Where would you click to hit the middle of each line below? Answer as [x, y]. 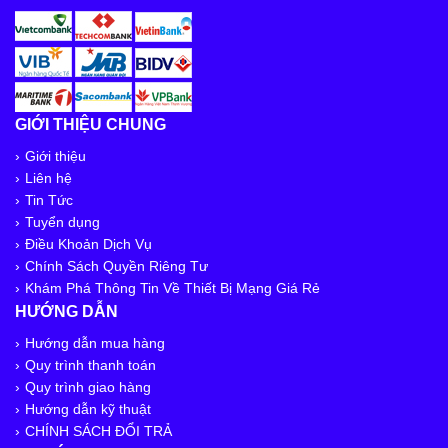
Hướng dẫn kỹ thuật [88, 409]
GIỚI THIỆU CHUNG [90, 125]
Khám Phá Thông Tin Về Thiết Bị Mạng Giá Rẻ [172, 288]
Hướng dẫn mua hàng [95, 343]
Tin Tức [49, 200]
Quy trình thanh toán [90, 365]
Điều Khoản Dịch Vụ [88, 244]
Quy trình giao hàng [88, 387]
